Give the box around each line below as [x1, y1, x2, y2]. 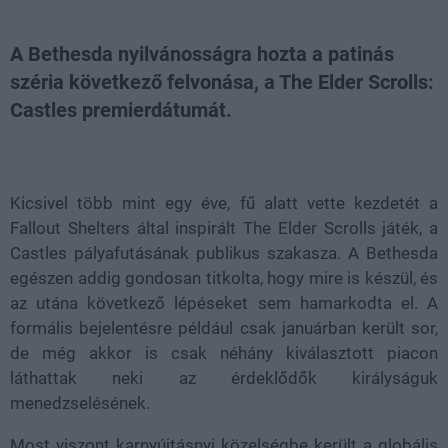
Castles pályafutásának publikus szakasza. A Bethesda [10, 243, 438, 263]
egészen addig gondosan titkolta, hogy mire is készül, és [10, 268, 438, 288]
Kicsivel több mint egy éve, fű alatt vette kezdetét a [10, 193, 438, 213]
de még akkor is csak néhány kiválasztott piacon [10, 343, 438, 363]
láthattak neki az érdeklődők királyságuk [10, 368, 438, 388]
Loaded [122, 141, 159, 153]
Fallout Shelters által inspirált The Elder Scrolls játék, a [10, 218, 438, 238]
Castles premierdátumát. [10, 98, 232, 122]
